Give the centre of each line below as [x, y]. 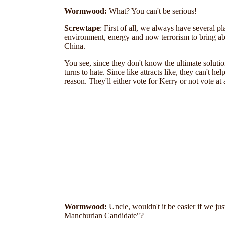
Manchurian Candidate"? [104, 216]
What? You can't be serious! [152, 11]
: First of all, [120, 28]
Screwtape [82, 28]
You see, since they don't [103, 63]
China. [75, 46]
